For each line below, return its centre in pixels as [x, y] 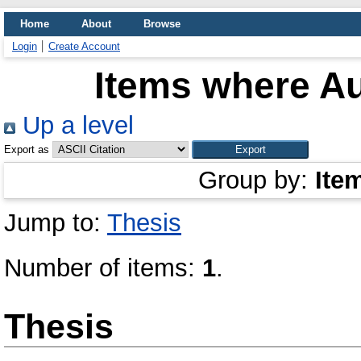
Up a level [75, 125]
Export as [27, 149]
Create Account [84, 46]
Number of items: [103, 268]
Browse [162, 24]
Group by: [257, 180]
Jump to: [56, 223]
